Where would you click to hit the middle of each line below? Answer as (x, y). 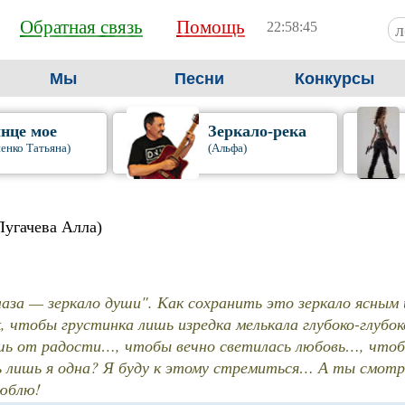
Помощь (211, 27)
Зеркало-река (257, 131)
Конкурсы (334, 79)
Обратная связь (81, 27)
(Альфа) (227, 148)
